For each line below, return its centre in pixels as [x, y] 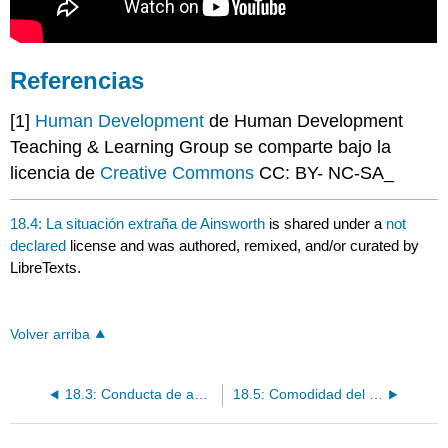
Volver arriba [50, 334]
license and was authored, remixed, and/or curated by [245, 245]
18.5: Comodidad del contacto [375, 394]
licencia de [55, 173]
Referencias [77, 81]
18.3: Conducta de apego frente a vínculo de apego [200, 394]
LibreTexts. [46, 267]
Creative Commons [180, 173]
